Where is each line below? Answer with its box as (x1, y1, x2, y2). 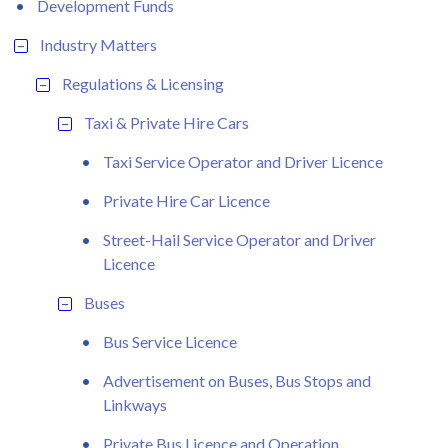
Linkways (103, 394, 167, 414)
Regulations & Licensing (62, 73, 224, 93)
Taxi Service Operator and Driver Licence (103, 151, 383, 171)
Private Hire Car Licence (103, 190, 270, 210)
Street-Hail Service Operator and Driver (103, 229, 376, 249)
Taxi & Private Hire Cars (84, 112, 249, 132)
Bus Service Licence (103, 331, 237, 351)
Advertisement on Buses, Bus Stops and (103, 370, 371, 390)
